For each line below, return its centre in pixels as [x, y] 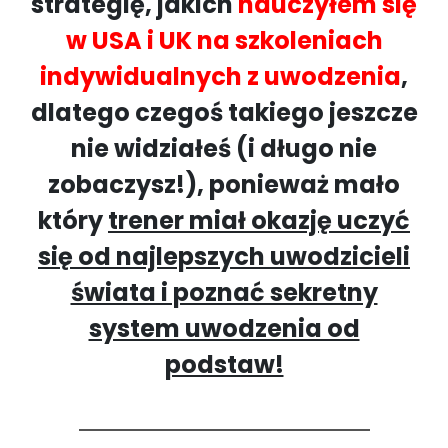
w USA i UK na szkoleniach [224, 40]
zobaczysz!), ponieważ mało [224, 184]
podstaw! [224, 364]
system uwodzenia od [224, 328]
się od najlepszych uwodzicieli [224, 256]
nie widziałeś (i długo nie [224, 148]
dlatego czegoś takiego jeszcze [224, 112]
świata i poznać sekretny [224, 292]
